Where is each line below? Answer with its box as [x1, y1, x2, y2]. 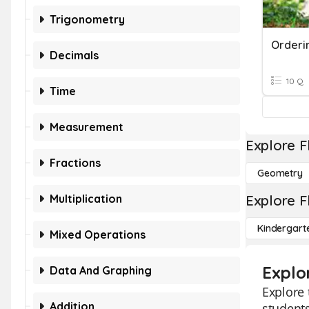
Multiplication [50, 192, 122, 206]
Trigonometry [50, 12, 125, 26]
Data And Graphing [50, 263, 152, 277]
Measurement [50, 120, 123, 134]
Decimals [50, 48, 99, 62]
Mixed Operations [50, 228, 146, 241]
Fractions [50, 156, 101, 170]
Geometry [257, 167, 303, 179]
